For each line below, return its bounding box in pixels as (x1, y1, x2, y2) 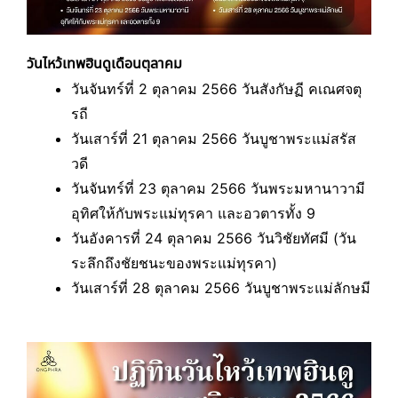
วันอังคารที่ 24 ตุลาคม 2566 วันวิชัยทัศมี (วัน (71, 229, 356, 247)
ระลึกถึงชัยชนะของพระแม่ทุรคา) (71, 254, 277, 272)
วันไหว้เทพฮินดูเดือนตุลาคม (27, 53, 182, 75)
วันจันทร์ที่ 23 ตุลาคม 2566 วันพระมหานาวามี (71, 179, 365, 197)
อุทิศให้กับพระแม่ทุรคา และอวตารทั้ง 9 (71, 204, 315, 222)
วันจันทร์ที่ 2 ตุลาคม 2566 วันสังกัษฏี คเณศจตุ (71, 80, 362, 98)
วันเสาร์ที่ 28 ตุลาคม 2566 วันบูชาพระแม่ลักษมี (71, 279, 370, 297)
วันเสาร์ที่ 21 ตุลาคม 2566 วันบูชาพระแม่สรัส (71, 130, 356, 147)
